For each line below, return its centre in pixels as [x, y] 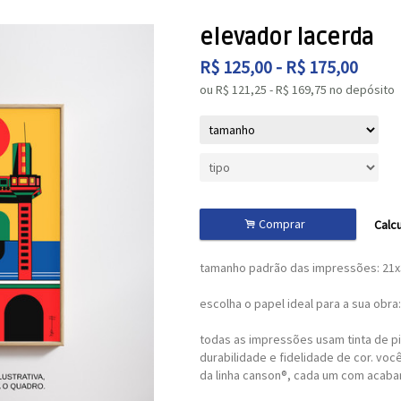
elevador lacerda [286, 38]
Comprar [283, 224]
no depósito [362, 90]
